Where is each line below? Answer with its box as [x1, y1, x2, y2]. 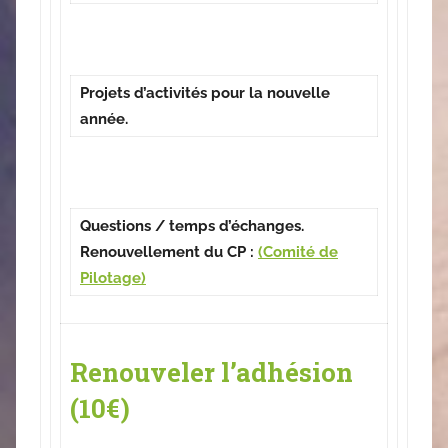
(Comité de [258, 243, 338, 262]
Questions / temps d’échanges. [80, 217, 304, 236]
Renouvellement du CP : [80, 243, 258, 262]
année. [80, 110, 128, 129]
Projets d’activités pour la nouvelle [80, 84, 330, 103]
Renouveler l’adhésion [70, 354, 353, 389]
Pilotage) [80, 269, 146, 288]
